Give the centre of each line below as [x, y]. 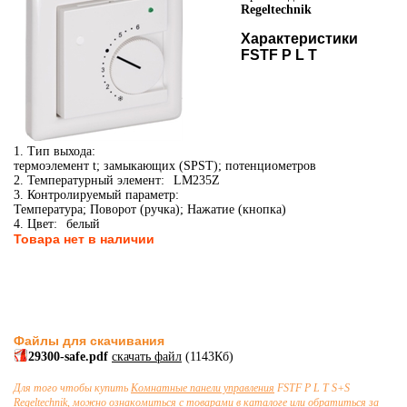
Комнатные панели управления [203, 388]
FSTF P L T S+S [312, 388]
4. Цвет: [35, 224]
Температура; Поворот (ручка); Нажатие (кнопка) [150, 209]
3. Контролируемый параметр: [96, 195]
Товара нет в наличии [84, 239]
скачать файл [147, 357]
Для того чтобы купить [72, 388]
